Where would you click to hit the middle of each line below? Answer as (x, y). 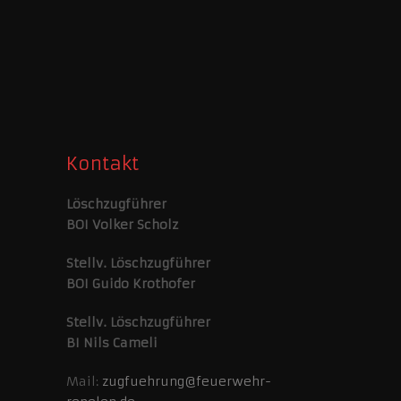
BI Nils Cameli (111, 343)
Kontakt (102, 164)
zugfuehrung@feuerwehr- (186, 382)
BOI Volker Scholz (122, 225)
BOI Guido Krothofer (130, 284)
